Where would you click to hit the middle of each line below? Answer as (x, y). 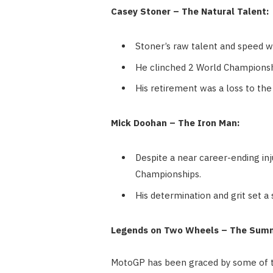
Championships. (168, 174)
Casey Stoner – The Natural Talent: (190, 12)
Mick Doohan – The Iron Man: (175, 123)
